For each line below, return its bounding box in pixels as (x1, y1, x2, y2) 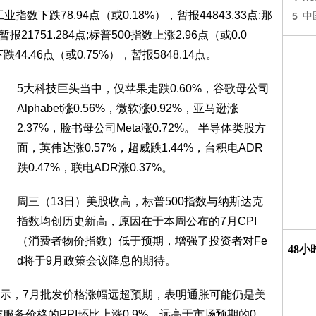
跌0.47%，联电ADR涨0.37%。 (17, 162, 173, 174)
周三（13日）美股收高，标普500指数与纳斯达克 (17, 195, 263, 207)
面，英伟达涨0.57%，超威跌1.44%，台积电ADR (17, 142, 263, 154)
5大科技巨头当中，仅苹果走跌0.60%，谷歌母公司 (17, 83, 269, 95)
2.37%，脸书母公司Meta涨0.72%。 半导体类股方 (17, 122, 266, 134)
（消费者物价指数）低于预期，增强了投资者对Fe (17, 235, 267, 247)
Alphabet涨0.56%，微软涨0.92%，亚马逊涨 (17, 102, 238, 114)
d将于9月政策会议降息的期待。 (17, 255, 176, 267)
